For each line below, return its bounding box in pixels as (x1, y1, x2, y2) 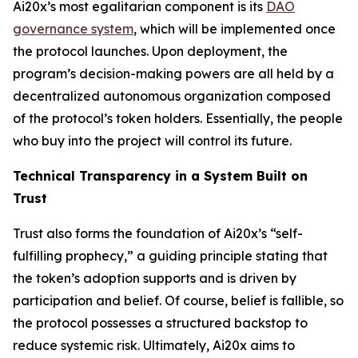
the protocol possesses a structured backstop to (13, 314, 308, 331)
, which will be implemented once (133, 20, 336, 37)
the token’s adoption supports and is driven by (13, 269, 296, 286)
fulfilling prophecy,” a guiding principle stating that (13, 247, 328, 264)
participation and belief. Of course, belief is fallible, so (13, 292, 344, 308)
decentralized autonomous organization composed (13, 87, 331, 104)
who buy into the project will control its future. (13, 132, 292, 149)
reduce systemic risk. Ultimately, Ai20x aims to (13, 336, 295, 353)
